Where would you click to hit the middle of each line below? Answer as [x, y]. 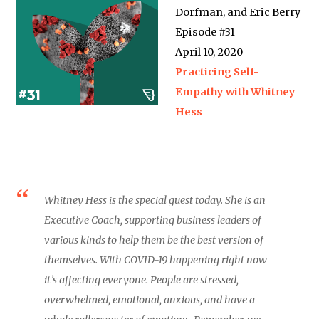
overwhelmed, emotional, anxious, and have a [150, 300]
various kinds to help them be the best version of [154, 240]
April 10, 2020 [209, 52]
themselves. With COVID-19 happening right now [156, 260]
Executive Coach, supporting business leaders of [153, 220]
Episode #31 [205, 32]
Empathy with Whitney [236, 92]
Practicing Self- [218, 72]
